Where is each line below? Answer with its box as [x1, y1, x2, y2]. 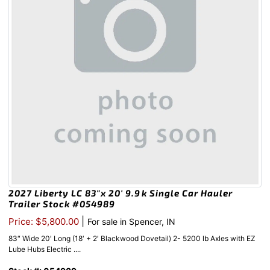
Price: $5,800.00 [8, 216, 81, 228]
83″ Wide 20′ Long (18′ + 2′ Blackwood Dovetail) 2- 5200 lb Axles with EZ [8, 234, 256, 243]
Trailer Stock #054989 [8, 198, 115, 210]
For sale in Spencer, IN [87, 216, 175, 227]
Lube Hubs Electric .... [8, 245, 81, 254]
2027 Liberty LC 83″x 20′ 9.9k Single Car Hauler [8, 187, 233, 199]
